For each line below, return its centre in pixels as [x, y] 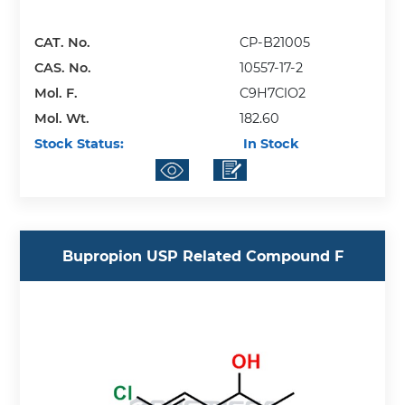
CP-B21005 [275, 42]
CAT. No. [63, 42]
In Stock [270, 143]
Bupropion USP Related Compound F [202, 256]
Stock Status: [80, 143]
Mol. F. [57, 93]
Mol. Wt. [62, 118]
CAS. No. [63, 67]
